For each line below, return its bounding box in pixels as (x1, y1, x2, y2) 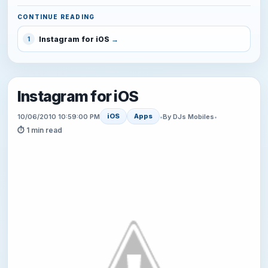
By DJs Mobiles (163, 112, 214, 121)
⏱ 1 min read (17, 126, 62, 135)
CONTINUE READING (17, 13, 95, 21)
